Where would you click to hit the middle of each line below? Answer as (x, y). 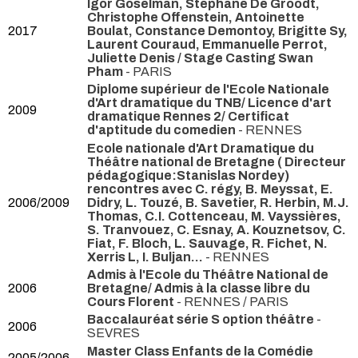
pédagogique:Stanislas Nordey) (188, 175)
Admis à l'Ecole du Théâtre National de (208, 274)
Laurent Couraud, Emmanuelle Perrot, (207, 45)
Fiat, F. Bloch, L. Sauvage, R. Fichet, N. (207, 243)
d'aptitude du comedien (161, 130)
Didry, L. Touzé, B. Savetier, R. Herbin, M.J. (218, 202)
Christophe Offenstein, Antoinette (196, 18)
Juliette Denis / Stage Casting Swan (200, 58)
